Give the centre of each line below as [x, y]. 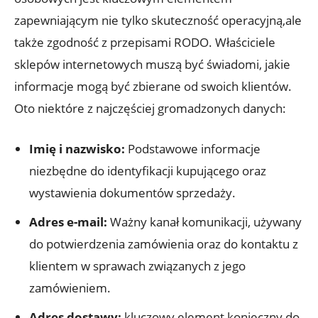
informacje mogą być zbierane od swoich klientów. [153, 86]
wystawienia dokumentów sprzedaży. [132, 192]
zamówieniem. [70, 287]
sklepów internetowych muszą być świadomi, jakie [152, 64]
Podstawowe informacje [193, 148]
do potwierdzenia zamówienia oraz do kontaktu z [164, 243]
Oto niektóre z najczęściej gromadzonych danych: [150, 108]
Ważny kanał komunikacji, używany [204, 221]
